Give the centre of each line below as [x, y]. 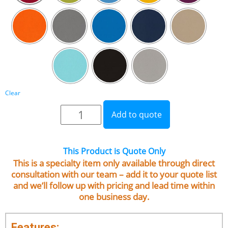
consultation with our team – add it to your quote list [114, 174]
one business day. [114, 197]
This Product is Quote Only [114, 151]
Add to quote [136, 115]
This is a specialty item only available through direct [114, 163]
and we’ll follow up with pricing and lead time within [114, 186]
